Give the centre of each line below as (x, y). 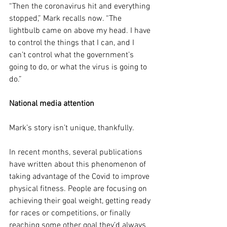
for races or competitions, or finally (71, 213)
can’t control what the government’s (72, 55)
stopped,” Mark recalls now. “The (66, 18)
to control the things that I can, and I (73, 43)
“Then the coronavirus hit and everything (81, 6)
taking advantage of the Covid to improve (80, 177)
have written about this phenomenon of (79, 164)
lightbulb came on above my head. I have (81, 31)
